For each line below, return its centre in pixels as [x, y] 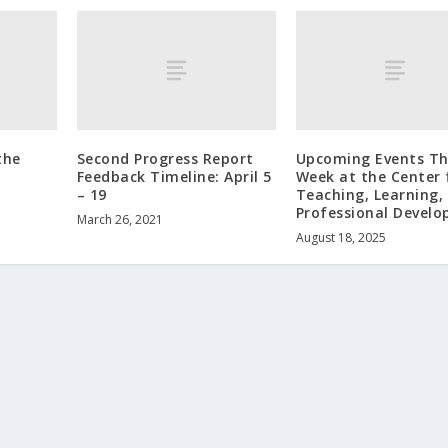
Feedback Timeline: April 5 [174, 177]
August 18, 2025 [340, 238]
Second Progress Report [165, 159]
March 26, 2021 [119, 220]
